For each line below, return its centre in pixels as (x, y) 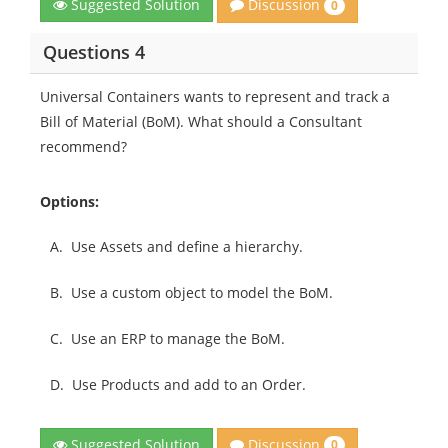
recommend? (83, 146)
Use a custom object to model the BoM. (202, 292)
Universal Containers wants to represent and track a (215, 96)
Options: (69, 201)
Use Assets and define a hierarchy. (187, 246)
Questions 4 (93, 52)
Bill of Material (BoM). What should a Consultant (201, 121)
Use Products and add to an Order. (189, 384)
